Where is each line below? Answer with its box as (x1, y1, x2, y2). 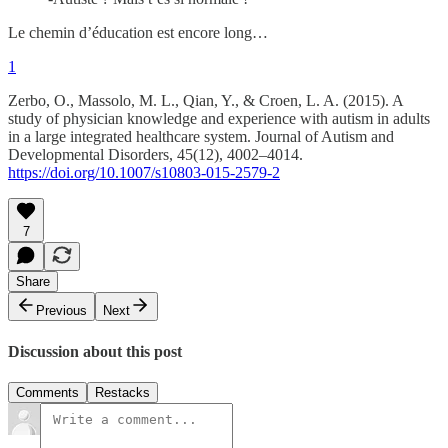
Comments (16, 384, 79, 400)
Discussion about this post (8, 342, 182, 360)
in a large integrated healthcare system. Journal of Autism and (8, 128, 394, 146)
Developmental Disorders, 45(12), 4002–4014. (8, 146, 303, 164)
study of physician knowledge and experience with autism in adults (8, 110, 430, 128)
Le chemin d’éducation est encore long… (8, 24, 268, 42)
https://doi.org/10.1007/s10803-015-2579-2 (8, 164, 280, 182)
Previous (36, 303, 87, 319)
